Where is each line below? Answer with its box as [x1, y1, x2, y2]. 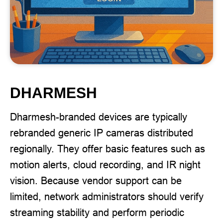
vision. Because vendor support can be [10, 175, 182, 186]
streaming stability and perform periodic [10, 207, 184, 218]
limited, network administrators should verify [10, 191, 204, 202]
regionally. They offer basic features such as [10, 143, 205, 154]
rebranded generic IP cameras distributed [10, 127, 193, 138]
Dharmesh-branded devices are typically [10, 111, 187, 122]
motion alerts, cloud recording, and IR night [10, 159, 201, 170]
